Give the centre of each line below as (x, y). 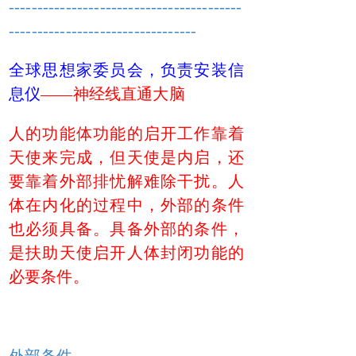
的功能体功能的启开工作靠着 (135, 133)
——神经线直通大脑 (113, 94)
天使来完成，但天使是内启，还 (126, 157)
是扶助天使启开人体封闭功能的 (126, 253)
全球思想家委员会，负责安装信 (126, 70)
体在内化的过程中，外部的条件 (126, 205)
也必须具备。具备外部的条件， (126, 229)
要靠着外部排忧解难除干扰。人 (126, 181)
